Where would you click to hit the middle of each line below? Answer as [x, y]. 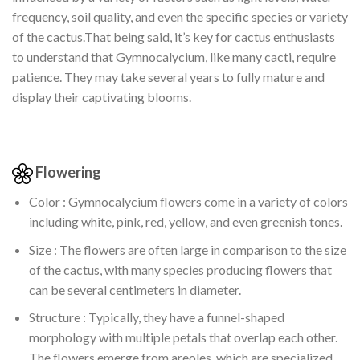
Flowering [67, 172]
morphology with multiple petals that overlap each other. [183, 337]
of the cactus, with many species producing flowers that [180, 269]
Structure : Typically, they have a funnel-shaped [156, 317]
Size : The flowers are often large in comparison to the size [187, 249]
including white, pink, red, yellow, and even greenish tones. [185, 222]
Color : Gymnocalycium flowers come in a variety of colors [188, 202]
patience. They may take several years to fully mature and [168, 77]
